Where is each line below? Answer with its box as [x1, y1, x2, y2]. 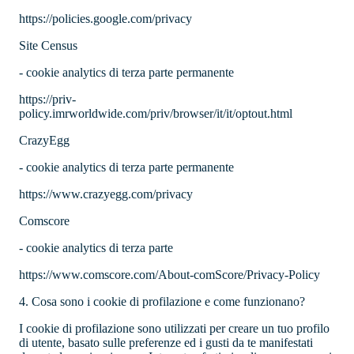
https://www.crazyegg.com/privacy [19, 187, 193, 201]
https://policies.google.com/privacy [19, 12, 192, 26]
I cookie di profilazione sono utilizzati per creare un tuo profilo [19, 322, 330, 336]
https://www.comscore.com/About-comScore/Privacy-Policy [19, 268, 320, 282]
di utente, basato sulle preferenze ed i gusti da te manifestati [19, 336, 313, 350]
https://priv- [19, 92, 76, 107]
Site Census [19, 39, 77, 53]
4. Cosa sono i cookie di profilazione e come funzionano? [19, 295, 305, 309]
